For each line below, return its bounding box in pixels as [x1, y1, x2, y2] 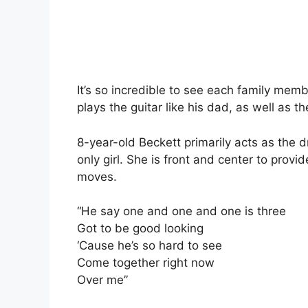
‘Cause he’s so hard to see [77, 239, 222, 253]
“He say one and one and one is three [77, 204, 286, 219]
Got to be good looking [77, 221, 203, 236]
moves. [77, 169, 117, 184]
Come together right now [77, 256, 214, 270]
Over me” [77, 273, 128, 287]
